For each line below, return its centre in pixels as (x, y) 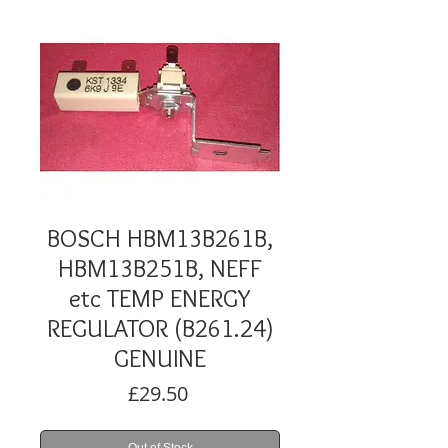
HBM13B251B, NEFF (160, 268)
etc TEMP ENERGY (160, 298)
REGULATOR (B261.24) (160, 328)
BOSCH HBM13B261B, (160, 238)
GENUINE (160, 358)
